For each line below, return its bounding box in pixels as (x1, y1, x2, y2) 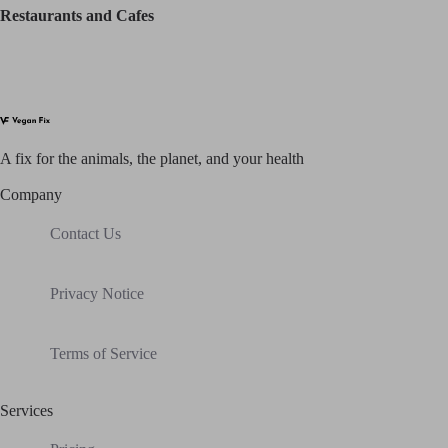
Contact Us (50, 225, 121, 243)
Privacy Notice (50, 285, 144, 303)
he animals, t (62, 150, 141, 168)
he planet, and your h (141, 150, 274, 168)
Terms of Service (50, 345, 157, 363)
